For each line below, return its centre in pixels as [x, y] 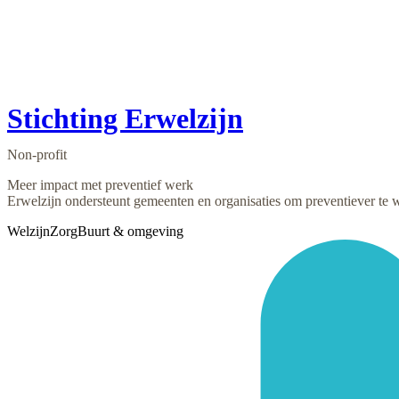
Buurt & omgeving [130, 232]
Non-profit [37, 155]
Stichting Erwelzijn [125, 119]
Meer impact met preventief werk [100, 185]
